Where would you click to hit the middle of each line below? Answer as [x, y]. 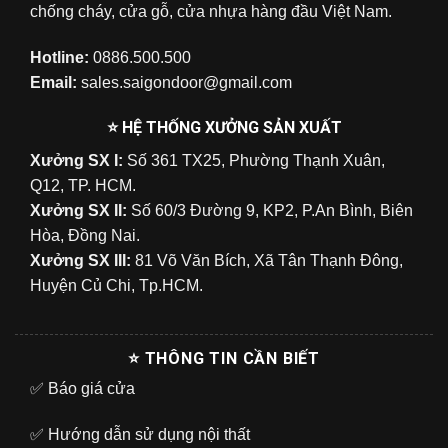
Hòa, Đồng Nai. [85, 236]
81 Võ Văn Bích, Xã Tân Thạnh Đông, [267, 261]
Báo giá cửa [89, 389]
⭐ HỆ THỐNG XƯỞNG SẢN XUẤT [224, 128]
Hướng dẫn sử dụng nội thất [147, 434]
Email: [53, 82]
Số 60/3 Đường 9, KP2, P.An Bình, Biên [272, 211]
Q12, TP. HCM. [83, 186]
